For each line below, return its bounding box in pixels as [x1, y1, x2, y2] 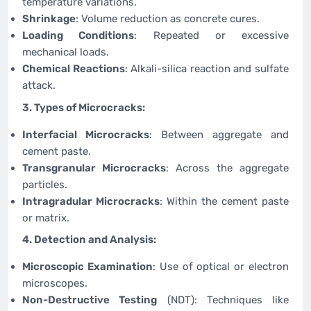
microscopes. [22, 277, 87, 290]
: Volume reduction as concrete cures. [76, 12, 260, 26]
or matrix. [22, 211, 69, 224]
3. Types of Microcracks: [22, 101, 145, 114]
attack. [22, 79, 56, 92]
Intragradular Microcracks [22, 194, 160, 208]
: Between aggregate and [149, 128, 289, 141]
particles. [22, 178, 67, 191]
